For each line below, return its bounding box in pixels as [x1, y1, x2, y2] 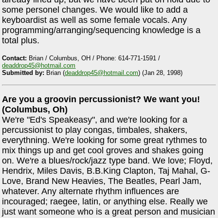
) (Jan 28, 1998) [138, 69, 183, 76]
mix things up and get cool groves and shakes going [2, 145, 204, 155]
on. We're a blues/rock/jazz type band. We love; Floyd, [2, 155, 213, 165]
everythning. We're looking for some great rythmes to [2, 135, 207, 145]
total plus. [2, 36, 40, 46]
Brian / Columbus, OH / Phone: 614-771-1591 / [27, 54, 161, 62]
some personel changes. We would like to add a [2, 5, 188, 15]
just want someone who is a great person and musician [2, 206, 216, 217]
